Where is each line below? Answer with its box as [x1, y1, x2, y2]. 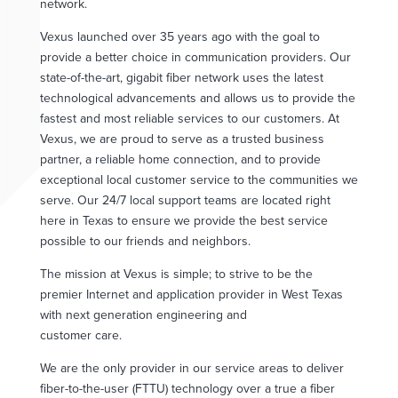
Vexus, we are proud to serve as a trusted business [39, 131, 324, 147]
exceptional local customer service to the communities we [39, 171, 358, 187]
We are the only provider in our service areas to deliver [39, 360, 344, 376]
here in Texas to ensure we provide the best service [39, 212, 328, 228]
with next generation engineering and [39, 306, 247, 322]
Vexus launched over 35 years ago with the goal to [39, 28, 320, 44]
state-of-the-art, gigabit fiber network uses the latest [39, 69, 323, 85]
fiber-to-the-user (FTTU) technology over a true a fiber [39, 380, 335, 396]
